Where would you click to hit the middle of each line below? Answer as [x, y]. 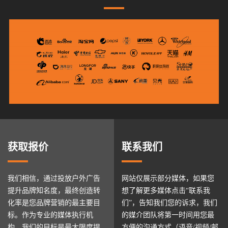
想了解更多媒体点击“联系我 [166, 191]
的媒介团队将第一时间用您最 [168, 215]
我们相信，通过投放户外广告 [54, 179]
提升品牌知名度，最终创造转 [54, 191]
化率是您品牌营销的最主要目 [54, 203]
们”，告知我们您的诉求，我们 [169, 203]
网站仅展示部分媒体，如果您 [168, 179]
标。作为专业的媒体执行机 [50, 215]
